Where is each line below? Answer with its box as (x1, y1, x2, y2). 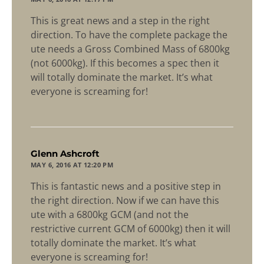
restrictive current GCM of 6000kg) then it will (31, 222, 230, 236)
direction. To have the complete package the (31, 28, 227, 42)
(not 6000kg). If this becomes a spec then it (31, 57, 219, 70)
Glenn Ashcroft (31, 148, 100, 160)
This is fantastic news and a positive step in (31, 180, 221, 193)
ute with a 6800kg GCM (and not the (31, 208, 189, 222)
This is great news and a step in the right (31, 14, 210, 28)
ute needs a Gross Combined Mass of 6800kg (31, 42, 230, 56)
